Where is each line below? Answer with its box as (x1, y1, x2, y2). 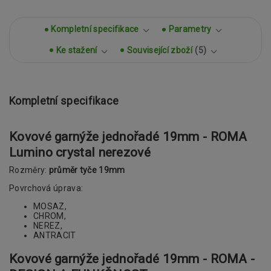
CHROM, (33, 211, 66, 221)
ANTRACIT (33, 230, 76, 241)
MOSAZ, (33, 201, 67, 212)
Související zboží (126, 45, 192, 55)
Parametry (168, 24, 212, 34)
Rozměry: (9, 165, 49, 175)
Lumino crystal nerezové (9, 145, 151, 160)
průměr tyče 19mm (48, 165, 125, 175)
